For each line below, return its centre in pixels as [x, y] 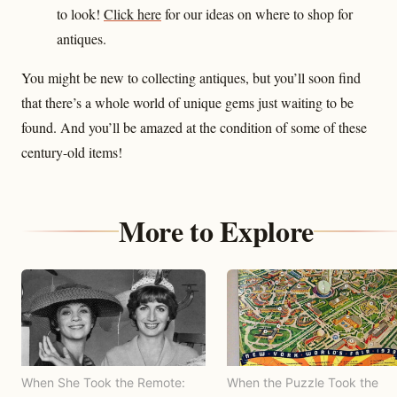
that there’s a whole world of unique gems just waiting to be [187, 102]
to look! [80, 13]
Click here [132, 13]
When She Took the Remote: [103, 382]
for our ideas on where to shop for [257, 13]
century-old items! [72, 152]
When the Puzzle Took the [303, 382]
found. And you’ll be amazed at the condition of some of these [194, 127]
